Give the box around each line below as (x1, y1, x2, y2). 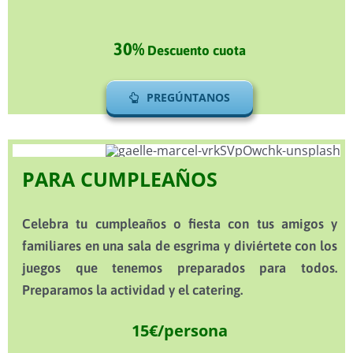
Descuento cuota (144, 43, 246, 59)
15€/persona (132, 320, 228, 342)
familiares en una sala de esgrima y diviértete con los (22, 238, 337, 255)
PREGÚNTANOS (147, 90, 230, 106)
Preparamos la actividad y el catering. (22, 282, 243, 299)
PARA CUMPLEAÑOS (22, 165, 217, 193)
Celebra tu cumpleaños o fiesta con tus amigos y (22, 216, 337, 232)
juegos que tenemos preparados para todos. (22, 260, 337, 277)
